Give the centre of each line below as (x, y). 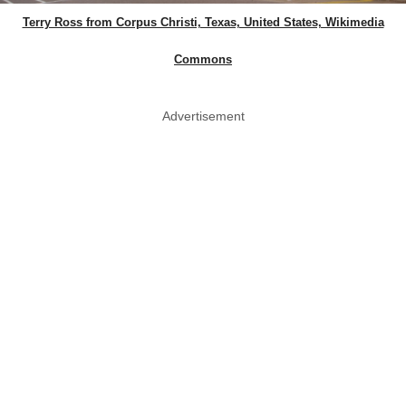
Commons (203, 60)
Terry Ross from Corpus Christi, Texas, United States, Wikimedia (203, 23)
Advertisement (203, 116)
